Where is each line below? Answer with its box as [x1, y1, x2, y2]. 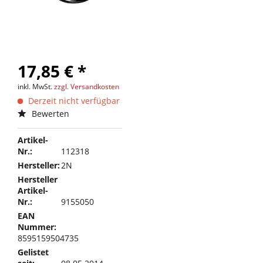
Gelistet [18, 247, 49, 258]
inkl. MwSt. [18, 82, 54, 92]
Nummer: [18, 221, 56, 232]
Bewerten [29, 108, 69, 119]
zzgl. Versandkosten [54, 82, 119, 92]
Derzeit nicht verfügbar [26, 95, 120, 106]
